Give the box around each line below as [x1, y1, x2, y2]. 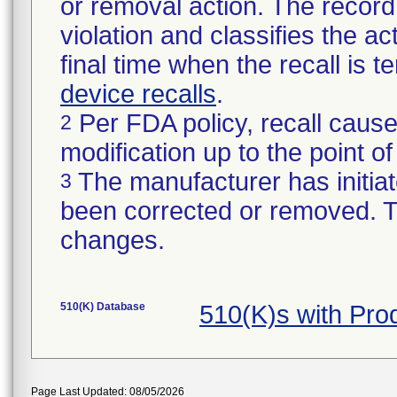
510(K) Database [60, 300, 145, 313]
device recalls [60, 80, 216, 108]
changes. [60, 226, 165, 254]
